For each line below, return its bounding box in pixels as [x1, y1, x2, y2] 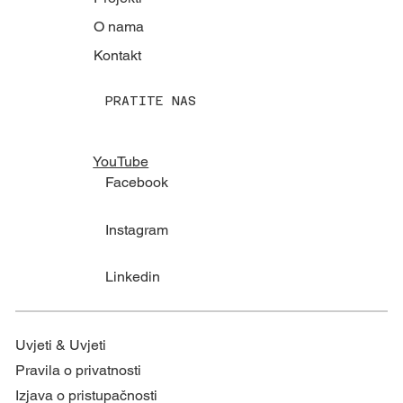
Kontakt [93, 47, 141, 65]
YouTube [93, 152, 149, 170]
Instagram [105, 220, 169, 238]
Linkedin [105, 268, 161, 286]
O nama [93, 18, 144, 36]
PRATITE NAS [105, 93, 197, 108]
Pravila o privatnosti [15, 362, 142, 380]
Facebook [105, 174, 169, 192]
